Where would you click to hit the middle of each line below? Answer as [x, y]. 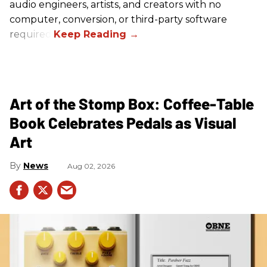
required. [32, 34]
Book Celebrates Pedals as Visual [123, 122]
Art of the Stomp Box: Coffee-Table [132, 103]
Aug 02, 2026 [91, 166]
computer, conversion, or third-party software [118, 19]
